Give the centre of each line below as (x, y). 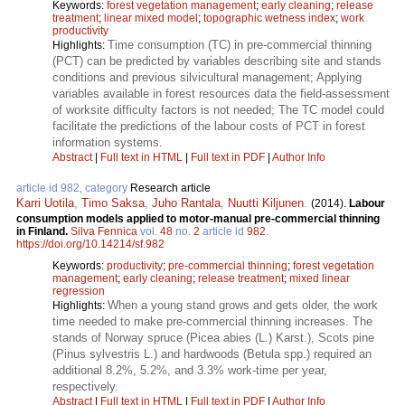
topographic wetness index (269, 18)
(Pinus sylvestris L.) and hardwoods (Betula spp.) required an (212, 353)
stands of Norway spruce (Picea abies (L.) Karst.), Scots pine (213, 337)
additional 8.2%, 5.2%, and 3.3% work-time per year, (190, 370)
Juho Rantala (186, 202)
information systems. (108, 142)
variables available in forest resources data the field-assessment (221, 93)
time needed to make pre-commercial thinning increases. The (212, 321)
